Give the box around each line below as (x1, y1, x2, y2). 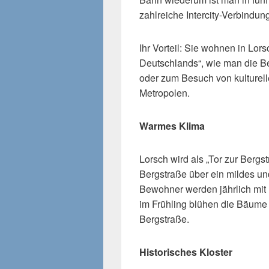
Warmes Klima (139, 118, 205, 133)
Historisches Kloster (139, 244, 232, 259)
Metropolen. (139, 85, 190, 100)
